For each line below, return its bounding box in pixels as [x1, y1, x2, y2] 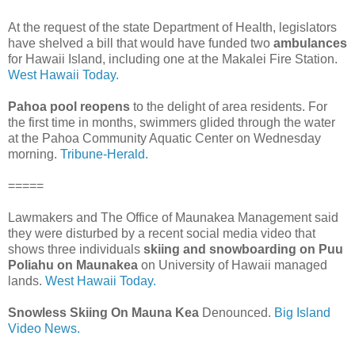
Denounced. [199, 305, 274, 319]
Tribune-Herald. [60, 147, 148, 161]
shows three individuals [8, 242, 143, 256]
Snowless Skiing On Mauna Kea [8, 305, 199, 319]
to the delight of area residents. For [130, 99, 327, 113]
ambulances [273, 36, 347, 50]
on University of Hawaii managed [138, 258, 327, 272]
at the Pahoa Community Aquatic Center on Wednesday [8, 131, 321, 145]
